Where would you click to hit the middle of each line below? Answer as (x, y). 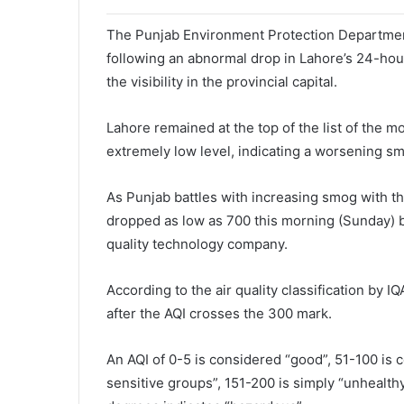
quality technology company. (197, 244)
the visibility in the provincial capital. (222, 82)
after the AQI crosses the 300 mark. (219, 313)
